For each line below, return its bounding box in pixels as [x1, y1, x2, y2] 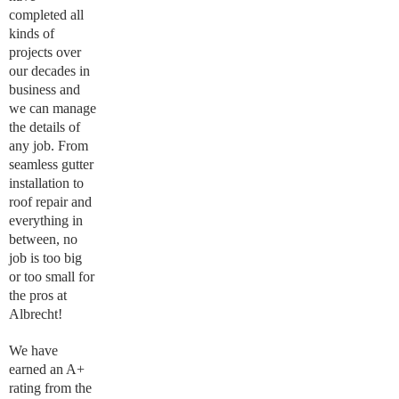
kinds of [9, 26, 54, 41]
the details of [9, 119, 80, 134]
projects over [9, 45, 81, 60]
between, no [9, 232, 77, 247]
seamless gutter [9, 157, 94, 172]
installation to [9, 175, 84, 191]
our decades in [9, 63, 90, 78]
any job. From [9, 138, 88, 153]
